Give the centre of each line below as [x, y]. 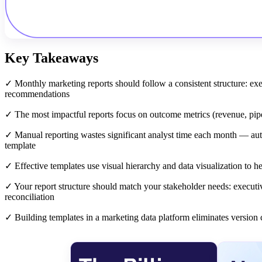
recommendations [37, 94]
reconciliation [30, 196]
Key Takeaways [51, 58]
